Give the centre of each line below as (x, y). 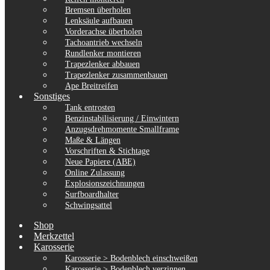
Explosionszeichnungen (105, 184)
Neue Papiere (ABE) (100, 162)
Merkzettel (54, 236)
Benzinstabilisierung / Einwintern (122, 118)
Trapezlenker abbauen (102, 64)
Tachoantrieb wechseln (103, 42)
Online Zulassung (95, 173)
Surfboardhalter (92, 194)
